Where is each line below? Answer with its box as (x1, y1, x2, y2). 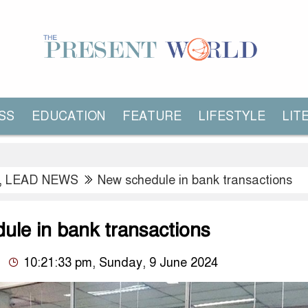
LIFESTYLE (199, 109, 265, 124)
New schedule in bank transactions (98, 173, 292, 188)
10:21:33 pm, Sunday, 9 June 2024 (20, 254, 218, 270)
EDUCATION (32, 109, 105, 124)
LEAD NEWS (5, 173, 78, 188)
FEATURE (122, 109, 181, 124)
